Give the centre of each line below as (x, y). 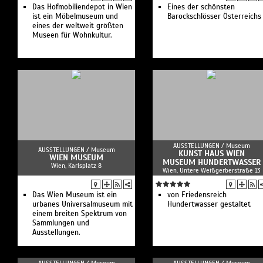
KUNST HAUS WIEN (211, 154)
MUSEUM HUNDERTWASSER (211, 162)
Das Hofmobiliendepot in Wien (82, 7)
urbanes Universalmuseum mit (82, 204)
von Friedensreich (197, 195)
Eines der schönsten (201, 7)
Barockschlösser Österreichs (214, 16)
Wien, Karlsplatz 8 (76, 166)
